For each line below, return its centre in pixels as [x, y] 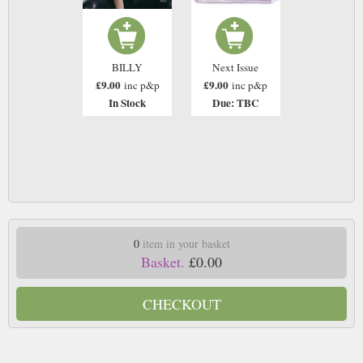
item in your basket [184, 243]
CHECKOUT [181, 303]
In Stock [128, 103]
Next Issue [236, 68]
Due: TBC [235, 103]
